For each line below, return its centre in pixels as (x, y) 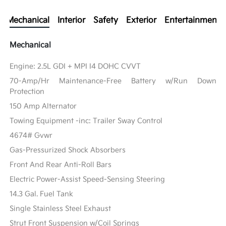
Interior (71, 21)
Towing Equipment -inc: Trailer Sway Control (86, 121)
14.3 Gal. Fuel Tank (42, 194)
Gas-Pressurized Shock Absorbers (68, 150)
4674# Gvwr (31, 136)
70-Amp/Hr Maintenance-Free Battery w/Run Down (113, 81)
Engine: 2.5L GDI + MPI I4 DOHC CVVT (75, 67)
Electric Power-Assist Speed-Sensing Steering (88, 180)
